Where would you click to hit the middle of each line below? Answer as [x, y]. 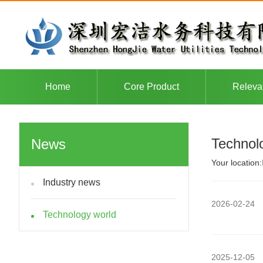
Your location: [237, 163]
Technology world [80, 215]
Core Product [151, 87]
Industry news [72, 182]
